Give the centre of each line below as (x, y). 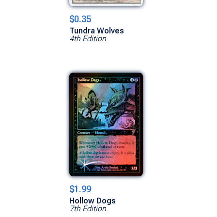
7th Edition (88, 208)
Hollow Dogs (93, 201)
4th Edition (88, 38)
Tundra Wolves (97, 31)
